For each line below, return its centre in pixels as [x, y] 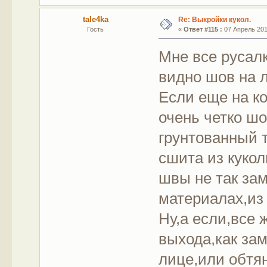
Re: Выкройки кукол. [214, 19]
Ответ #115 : [203, 29]
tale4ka [95, 19]
